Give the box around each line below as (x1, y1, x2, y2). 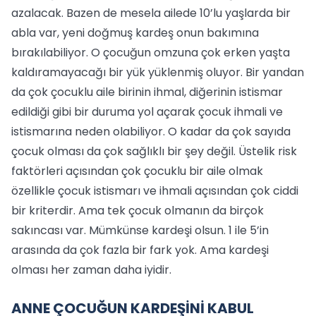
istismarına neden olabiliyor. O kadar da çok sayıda (11, 123, 291, 140)
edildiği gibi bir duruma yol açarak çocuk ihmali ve (11, 104, 283, 120)
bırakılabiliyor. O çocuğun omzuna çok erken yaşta (11, 44, 290, 61)
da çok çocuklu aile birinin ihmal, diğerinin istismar (11, 84, 283, 100)
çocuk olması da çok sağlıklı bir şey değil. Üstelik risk (11, 143, 297, 159)
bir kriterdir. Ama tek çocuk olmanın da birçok (11, 202, 264, 219)
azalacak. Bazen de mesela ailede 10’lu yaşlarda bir (11, 5, 291, 21)
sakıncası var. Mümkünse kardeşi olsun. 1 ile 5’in (11, 222, 269, 238)
